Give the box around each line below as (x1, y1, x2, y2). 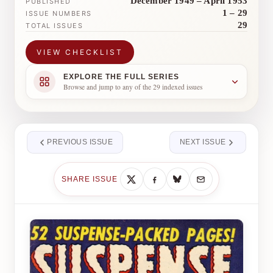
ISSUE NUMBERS (26, 9, 92, 18)
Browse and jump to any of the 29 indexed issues (63, 82, 202, 91)
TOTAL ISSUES (26, 21, 83, 30)
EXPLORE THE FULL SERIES (63, 72, 179, 81)
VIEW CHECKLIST (37, 48, 123, 57)
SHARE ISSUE (62, 175, 118, 183)
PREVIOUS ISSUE (47, 138, 113, 146)
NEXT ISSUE (179, 138, 226, 146)
